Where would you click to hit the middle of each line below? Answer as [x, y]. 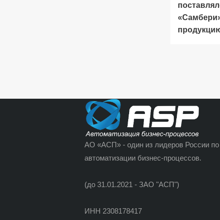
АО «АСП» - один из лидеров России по [152, 145]
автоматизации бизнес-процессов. [143, 158]
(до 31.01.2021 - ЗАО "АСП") [132, 184]
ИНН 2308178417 [113, 211]
